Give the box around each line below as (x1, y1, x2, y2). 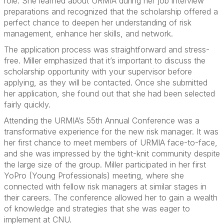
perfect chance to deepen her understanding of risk (4, 17, 191, 27)
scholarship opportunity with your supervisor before (4, 66, 192, 76)
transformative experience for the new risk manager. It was (4, 126, 218, 136)
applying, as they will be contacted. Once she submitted (4, 77, 207, 87)
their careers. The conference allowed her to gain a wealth (4, 192, 217, 202)
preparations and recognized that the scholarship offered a (4, 6, 218, 16)
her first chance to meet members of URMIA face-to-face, (4, 137, 217, 147)
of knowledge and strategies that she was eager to (4, 203, 190, 213)
